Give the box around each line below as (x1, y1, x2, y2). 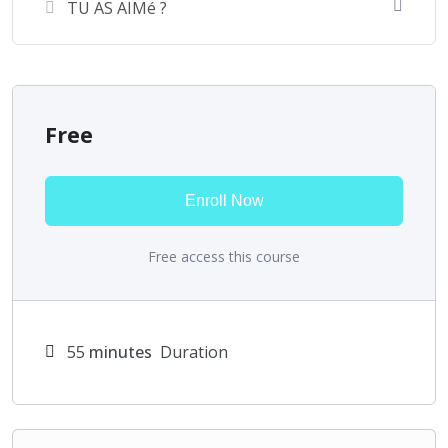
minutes (85, 340, 152, 363)
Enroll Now (184, 191, 264, 209)
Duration (156, 340, 228, 363)
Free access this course (148, 246, 300, 266)
